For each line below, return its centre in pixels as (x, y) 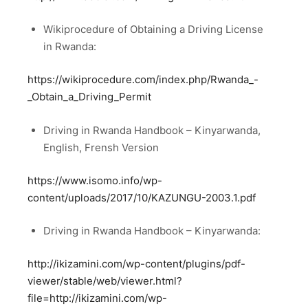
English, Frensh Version (101, 147)
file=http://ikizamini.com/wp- (97, 298)
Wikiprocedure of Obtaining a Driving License (153, 29)
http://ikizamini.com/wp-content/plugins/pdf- (136, 264)
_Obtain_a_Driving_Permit (89, 97)
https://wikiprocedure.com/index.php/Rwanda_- (143, 80)
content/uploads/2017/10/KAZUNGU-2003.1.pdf (142, 197)
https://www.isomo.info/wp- (95, 180)
